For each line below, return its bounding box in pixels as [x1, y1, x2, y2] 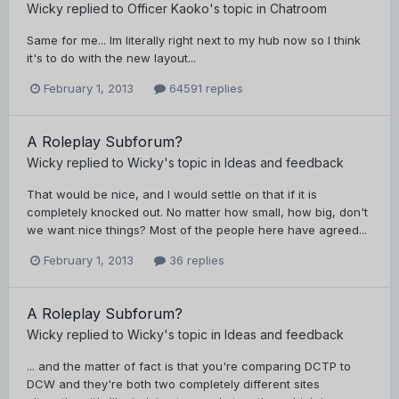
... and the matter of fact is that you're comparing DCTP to [27, 358, 351, 373]
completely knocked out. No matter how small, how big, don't [27, 204, 368, 219]
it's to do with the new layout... [27, 50, 196, 65]
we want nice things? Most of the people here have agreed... [27, 222, 367, 237]
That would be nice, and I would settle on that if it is [27, 186, 317, 201]
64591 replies [166, 80, 243, 95]
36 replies [166, 252, 224, 267]
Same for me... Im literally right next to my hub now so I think [27, 32, 361, 47]
